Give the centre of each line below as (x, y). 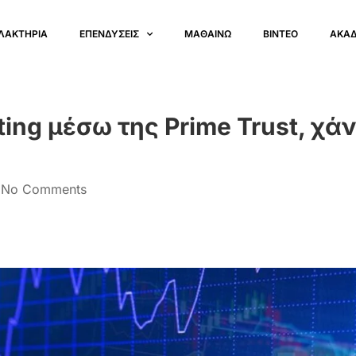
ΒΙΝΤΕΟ (281, 34)
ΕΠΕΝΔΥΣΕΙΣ (110, 34)
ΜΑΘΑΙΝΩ (208, 34)
